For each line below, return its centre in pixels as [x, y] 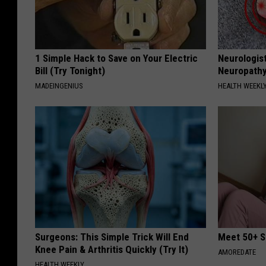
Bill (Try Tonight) [70, 71]
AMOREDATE [237, 252]
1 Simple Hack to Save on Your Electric [116, 58]
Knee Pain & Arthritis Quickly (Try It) [112, 250]
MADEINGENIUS [59, 86]
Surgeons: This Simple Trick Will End [112, 237]
